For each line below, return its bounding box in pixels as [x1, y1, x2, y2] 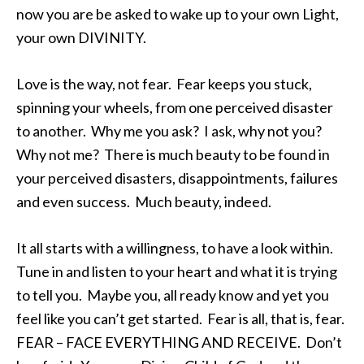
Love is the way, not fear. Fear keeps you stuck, [16, 75, 312, 93]
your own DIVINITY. [16, 28, 146, 46]
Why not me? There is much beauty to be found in [16, 145, 330, 163]
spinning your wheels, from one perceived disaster [16, 98, 333, 116]
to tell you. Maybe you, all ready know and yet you [16, 286, 329, 304]
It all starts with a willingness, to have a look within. [16, 239, 336, 257]
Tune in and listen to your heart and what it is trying [16, 262, 337, 280]
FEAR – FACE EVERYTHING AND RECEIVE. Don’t [16, 333, 342, 351]
